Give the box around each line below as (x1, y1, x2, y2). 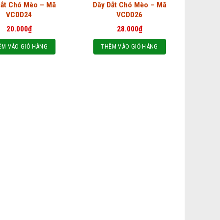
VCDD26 (116, 10, 143, 19)
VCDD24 (6, 10, 32, 19)
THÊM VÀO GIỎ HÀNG (101, 43, 158, 51)
